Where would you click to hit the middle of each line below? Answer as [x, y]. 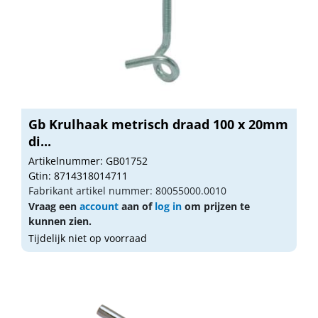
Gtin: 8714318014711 [78, 175]
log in [168, 206]
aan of [137, 206]
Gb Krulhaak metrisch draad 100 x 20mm [158, 124]
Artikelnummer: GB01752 [88, 160]
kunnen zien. [60, 221]
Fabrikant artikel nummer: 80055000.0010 [127, 190]
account [99, 206]
